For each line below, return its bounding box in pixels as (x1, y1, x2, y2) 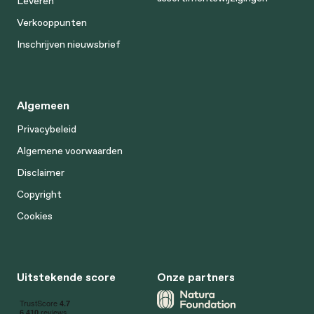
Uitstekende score (17, 268, 116, 285)
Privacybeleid (17, 121, 76, 136)
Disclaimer (17, 165, 64, 179)
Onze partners (157, 268, 235, 285)
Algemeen (17, 97, 69, 113)
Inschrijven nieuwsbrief (17, 36, 121, 51)
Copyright (17, 186, 62, 201)
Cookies (17, 208, 53, 223)
